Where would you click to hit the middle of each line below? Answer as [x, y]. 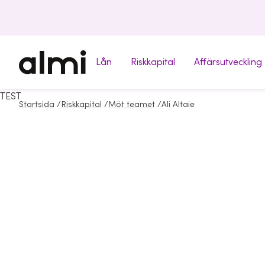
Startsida [37, 105]
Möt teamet [132, 105]
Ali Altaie [178, 105]
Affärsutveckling [228, 62]
